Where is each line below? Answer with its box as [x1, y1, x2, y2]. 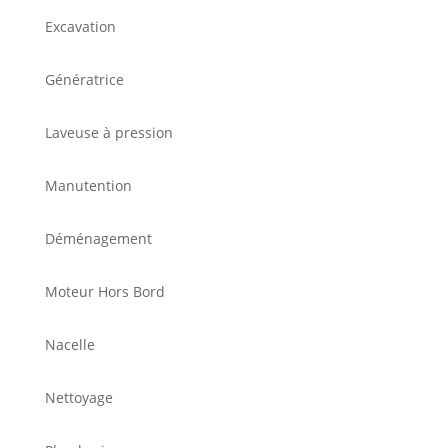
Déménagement [44, 229, 152, 249]
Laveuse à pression [44, 123, 173, 143]
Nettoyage [44, 388, 113, 408]
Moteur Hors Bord [44, 282, 165, 302]
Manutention [44, 176, 132, 196]
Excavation [44, 17, 116, 37]
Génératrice [44, 70, 124, 90]
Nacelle [44, 335, 95, 355]
